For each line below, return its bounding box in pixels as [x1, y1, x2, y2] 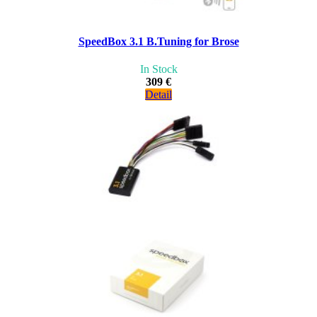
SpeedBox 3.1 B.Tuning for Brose [78, 35, 239, 48]
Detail [145, 88, 172, 101]
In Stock [139, 63, 178, 76]
